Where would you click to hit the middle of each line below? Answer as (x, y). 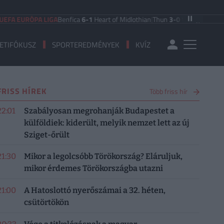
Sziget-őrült (46, 134)
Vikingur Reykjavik (192, 19)
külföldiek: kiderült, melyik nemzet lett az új (106, 122)
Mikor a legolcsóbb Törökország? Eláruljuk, (103, 156)
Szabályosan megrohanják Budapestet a (99, 110)
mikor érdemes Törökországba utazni (93, 168)
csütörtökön (46, 202)
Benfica (54, 19)
